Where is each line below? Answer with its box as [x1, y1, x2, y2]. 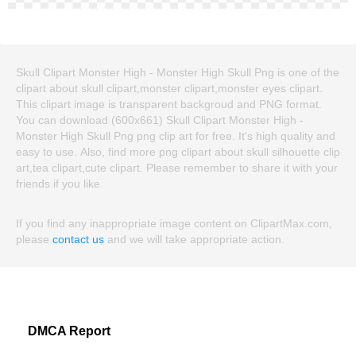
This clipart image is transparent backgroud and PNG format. [16, 97, 322, 110]
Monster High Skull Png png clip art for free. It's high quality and [16, 129, 335, 142]
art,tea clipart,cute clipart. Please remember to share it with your [16, 161, 338, 174]
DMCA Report [28, 323, 110, 338]
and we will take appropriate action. [104, 232, 284, 246]
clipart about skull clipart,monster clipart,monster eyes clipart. [16, 81, 323, 95]
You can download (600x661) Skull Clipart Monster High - [16, 113, 304, 126]
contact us [52, 232, 104, 246]
